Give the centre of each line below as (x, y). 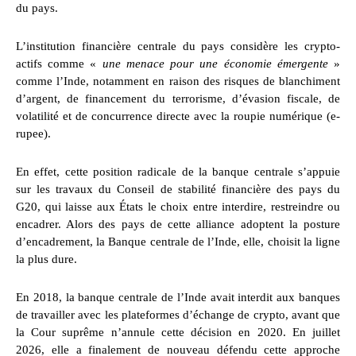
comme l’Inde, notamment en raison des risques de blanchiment (178, 81)
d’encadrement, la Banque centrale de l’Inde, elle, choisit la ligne (178, 242)
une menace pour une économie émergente (215, 64)
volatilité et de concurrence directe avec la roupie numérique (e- (178, 116)
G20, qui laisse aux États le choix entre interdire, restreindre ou (178, 207)
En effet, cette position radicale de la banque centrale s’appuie (178, 172)
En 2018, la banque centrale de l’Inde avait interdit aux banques (178, 298)
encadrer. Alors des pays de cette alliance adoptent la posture (178, 224)
